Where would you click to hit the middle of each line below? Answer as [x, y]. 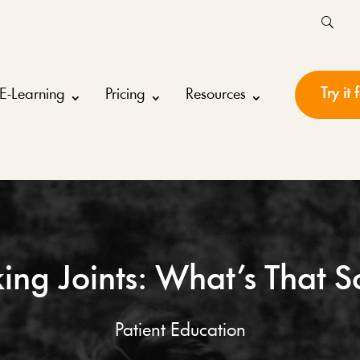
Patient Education [180, 331]
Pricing [125, 95]
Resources [215, 95]
